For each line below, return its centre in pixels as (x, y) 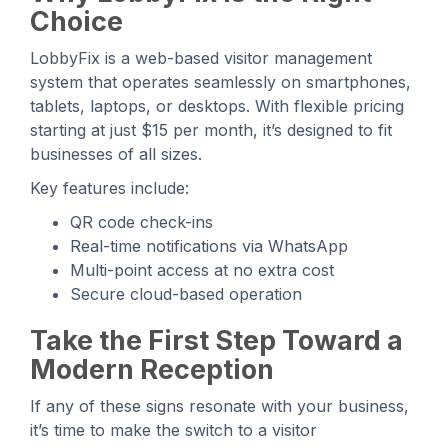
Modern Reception (152, 369)
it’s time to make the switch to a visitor (173, 429)
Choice (76, 21)
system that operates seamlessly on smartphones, (220, 81)
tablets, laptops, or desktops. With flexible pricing (217, 105)
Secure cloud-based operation (186, 293)
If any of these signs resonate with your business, (219, 405)
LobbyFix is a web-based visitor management (201, 57)
